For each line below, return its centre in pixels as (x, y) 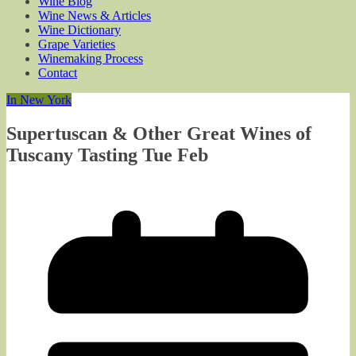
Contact (58, 73)
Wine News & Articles (95, 15)
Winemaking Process (91, 58)
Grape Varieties (77, 44)
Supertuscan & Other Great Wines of (159, 133)
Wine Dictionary (79, 30)
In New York (39, 100)
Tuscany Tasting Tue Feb (107, 155)
